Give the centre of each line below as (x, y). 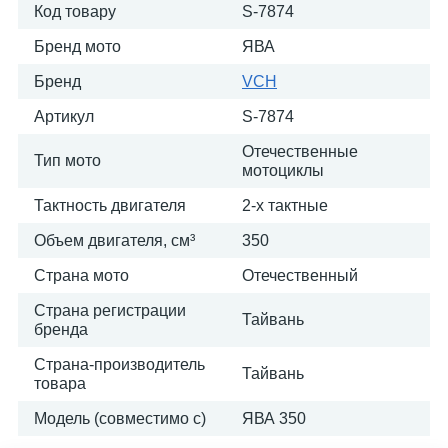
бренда (61, 329)
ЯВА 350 (274, 418)
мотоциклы (283, 170)
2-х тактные (285, 205)
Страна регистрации (110, 310)
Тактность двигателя (110, 205)
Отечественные (300, 151)
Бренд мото (77, 46)
